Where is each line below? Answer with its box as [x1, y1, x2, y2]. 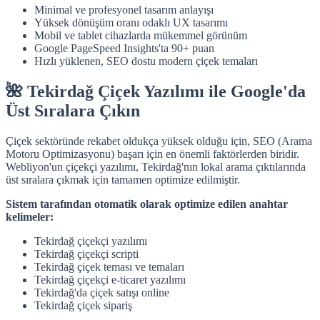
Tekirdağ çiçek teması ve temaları [34, 260, 184, 273]
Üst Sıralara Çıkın [6, 101, 140, 121]
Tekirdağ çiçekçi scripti [34, 247, 139, 260]
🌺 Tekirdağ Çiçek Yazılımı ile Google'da [6, 82, 306, 101]
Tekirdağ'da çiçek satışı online [34, 286, 169, 299]
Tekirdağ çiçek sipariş [34, 299, 132, 311]
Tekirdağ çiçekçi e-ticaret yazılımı [34, 273, 186, 286]
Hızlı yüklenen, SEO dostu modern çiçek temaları [34, 55, 258, 68]
